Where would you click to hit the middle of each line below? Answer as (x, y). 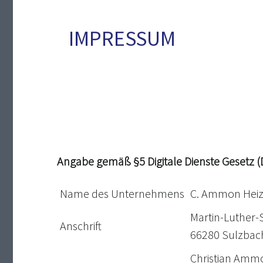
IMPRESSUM (122, 39)
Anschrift (80, 226)
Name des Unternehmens (122, 194)
